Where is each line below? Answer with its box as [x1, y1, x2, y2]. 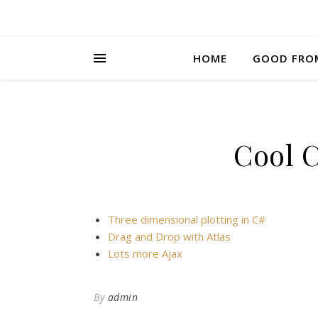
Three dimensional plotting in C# [108, 212, 265, 226]
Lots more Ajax [108, 246, 182, 261]
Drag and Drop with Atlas [108, 229, 231, 243]
